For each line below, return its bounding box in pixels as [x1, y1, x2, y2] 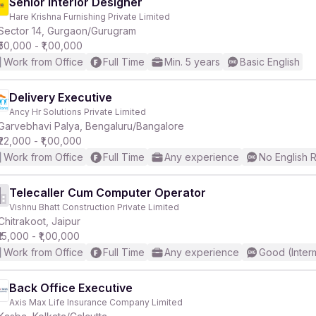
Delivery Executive [9, 90, 112, 104]
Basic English [240, 56, 300, 68]
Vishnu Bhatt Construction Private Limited [9, 202, 179, 212]
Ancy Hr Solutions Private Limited [9, 107, 146, 117]
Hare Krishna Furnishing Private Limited [9, 11, 170, 22]
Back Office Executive [9, 281, 133, 295]
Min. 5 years [164, 56, 220, 68]
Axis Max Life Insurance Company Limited [9, 297, 183, 308]
